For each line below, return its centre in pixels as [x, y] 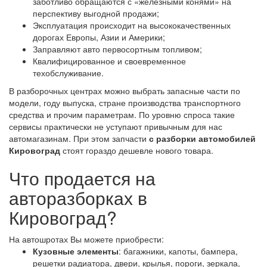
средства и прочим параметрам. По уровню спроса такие [122, 115]
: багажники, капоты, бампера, [178, 251]
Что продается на [82, 178]
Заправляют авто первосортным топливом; [117, 49]
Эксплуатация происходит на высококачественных [132, 25]
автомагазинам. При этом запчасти [79, 139]
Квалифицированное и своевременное [109, 61]
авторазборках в [78, 198]
